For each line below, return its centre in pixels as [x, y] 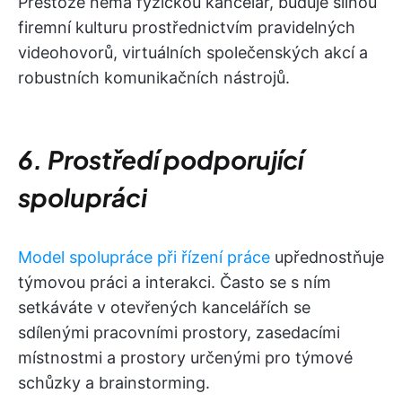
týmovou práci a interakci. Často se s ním [175, 282]
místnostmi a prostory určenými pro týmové [185, 358]
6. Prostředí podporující [161, 159]
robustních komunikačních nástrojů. [154, 78]
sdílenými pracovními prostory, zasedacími [179, 332]
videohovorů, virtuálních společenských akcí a [193, 52]
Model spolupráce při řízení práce [144, 257]
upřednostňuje [327, 257]
